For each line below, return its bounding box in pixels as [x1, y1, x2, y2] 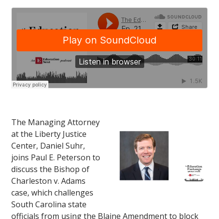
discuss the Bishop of [11, 164, 89, 175]
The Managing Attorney [11, 117, 100, 128]
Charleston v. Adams [11, 175, 86, 187]
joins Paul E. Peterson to [11, 152, 100, 163]
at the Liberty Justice [11, 129, 87, 140]
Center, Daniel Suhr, [11, 140, 85, 152]
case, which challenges [11, 187, 93, 198]
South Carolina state [11, 199, 87, 210]
